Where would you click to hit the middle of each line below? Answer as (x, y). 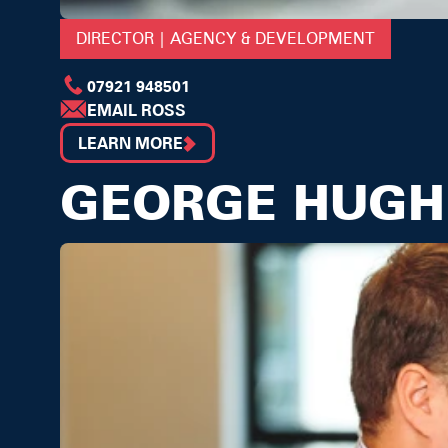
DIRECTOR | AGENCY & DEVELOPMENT (225, 39)
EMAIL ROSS (136, 111)
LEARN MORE (130, 144)
